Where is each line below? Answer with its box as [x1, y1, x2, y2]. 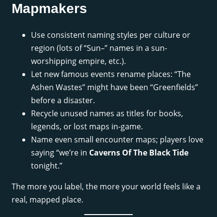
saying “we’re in [31, 147, 89, 158]
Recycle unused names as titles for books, [31, 108, 183, 119]
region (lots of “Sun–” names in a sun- [31, 42, 167, 53]
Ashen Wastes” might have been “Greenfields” [31, 81, 198, 93]
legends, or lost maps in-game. [31, 121, 143, 132]
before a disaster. [31, 94, 95, 106]
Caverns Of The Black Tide [89, 147, 188, 158]
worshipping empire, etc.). [31, 55, 126, 66]
